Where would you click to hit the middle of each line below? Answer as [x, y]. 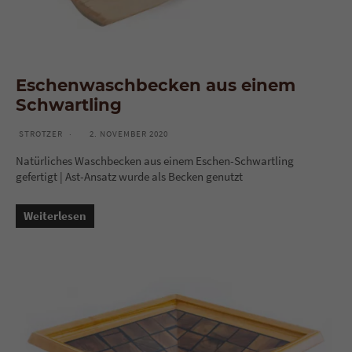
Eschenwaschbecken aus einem [156, 85]
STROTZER [41, 134]
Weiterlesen [55, 216]
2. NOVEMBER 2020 [129, 134]
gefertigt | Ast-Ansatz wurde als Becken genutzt [129, 177]
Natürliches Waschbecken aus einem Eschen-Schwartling [155, 161]
